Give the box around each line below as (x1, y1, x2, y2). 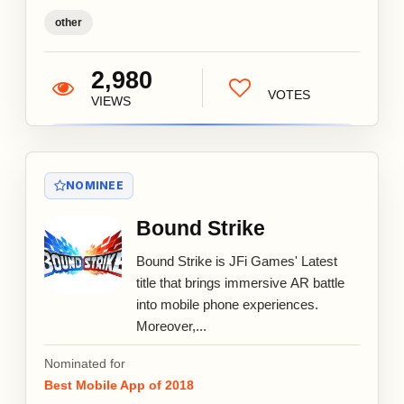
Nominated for (44, 355, 125, 371)
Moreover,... (136, 317, 207, 334)
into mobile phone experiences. (136, 296, 318, 312)
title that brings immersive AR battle (136, 274, 344, 290)
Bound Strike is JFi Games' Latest (136, 252, 337, 269)
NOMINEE (66, 178, 124, 192)
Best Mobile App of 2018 (44, 377, 194, 392)
